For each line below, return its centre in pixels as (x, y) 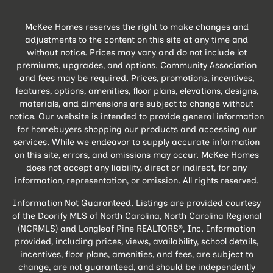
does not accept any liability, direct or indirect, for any (136, 167)
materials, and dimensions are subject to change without (136, 103)
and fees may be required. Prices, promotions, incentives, (136, 78)
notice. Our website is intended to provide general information (136, 116)
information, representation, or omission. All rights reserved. (136, 180)
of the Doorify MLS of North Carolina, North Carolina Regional (136, 215)
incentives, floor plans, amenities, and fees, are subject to (136, 254)
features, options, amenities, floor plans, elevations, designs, (136, 90)
